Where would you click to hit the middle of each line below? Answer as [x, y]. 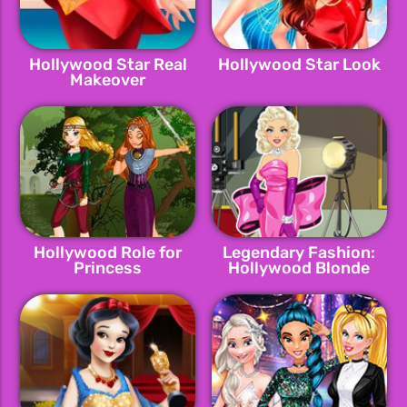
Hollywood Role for [108, 253]
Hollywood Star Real [108, 65]
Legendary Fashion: [299, 253]
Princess [108, 268]
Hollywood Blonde [299, 268]
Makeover [108, 80]
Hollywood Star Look [299, 65]
